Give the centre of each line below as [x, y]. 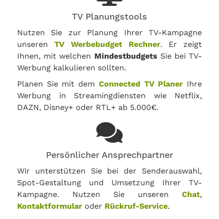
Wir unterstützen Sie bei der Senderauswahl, [109, 171]
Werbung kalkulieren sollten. [72, 68]
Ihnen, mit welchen [56, 56]
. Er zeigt [181, 44]
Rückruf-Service [136, 206]
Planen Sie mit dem [58, 84]
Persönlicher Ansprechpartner [109, 155]
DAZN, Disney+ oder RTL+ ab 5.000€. [88, 107]
